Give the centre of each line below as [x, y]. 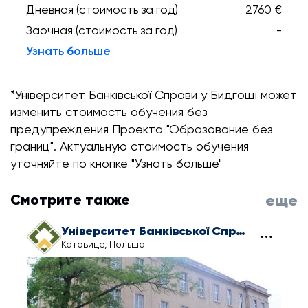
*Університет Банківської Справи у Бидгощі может [154, 95]
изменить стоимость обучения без [109, 112]
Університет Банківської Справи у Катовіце [241, 231]
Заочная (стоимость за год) [102, 30]
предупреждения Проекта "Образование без [142, 129]
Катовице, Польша [103, 244]
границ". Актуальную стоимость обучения [130, 146]
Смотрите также [70, 200]
